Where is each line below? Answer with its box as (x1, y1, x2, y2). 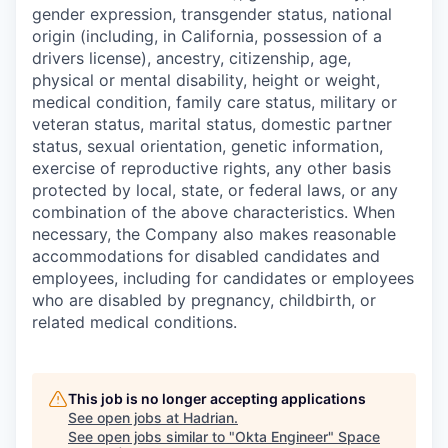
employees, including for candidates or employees (32, 268, 414, 288)
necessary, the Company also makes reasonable (32, 224, 396, 244)
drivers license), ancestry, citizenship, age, (32, 48, 351, 68)
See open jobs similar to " (68, 428, 235, 445)
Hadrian (183, 409, 234, 426)
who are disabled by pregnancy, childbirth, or (32, 290, 376, 310)
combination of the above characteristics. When (32, 202, 395, 222)
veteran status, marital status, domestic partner (32, 114, 392, 134)
